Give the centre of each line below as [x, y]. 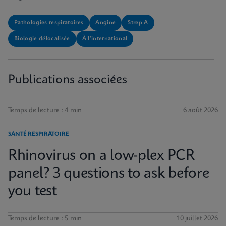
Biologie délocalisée [42, 39]
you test [33, 191]
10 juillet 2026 [197, 219]
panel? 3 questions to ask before [109, 174]
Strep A [138, 23]
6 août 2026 [201, 111]
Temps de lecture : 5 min [45, 219]
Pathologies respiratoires [49, 23]
